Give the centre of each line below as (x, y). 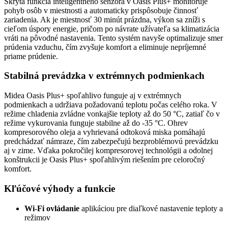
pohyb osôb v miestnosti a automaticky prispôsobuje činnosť (101, 10)
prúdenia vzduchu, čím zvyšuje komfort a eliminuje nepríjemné (105, 47)
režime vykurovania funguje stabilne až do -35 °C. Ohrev (96, 123)
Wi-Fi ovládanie (52, 208)
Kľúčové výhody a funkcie (60, 188)
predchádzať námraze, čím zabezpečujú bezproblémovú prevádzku (111, 141)
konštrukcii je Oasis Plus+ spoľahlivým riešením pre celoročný (105, 160)
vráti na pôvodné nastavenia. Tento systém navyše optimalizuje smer (113, 38)
